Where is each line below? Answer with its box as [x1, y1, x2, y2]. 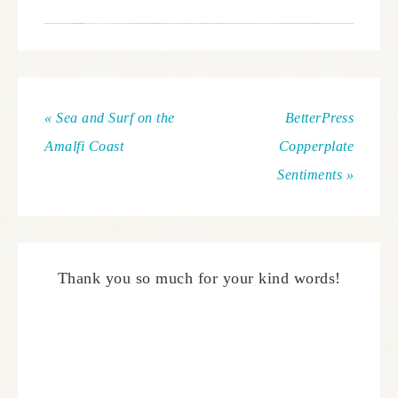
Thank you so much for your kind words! [57, 268, 341, 287]
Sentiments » [277, 166, 354, 182]
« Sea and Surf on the [44, 109, 175, 125]
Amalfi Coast [44, 138, 123, 154]
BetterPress [284, 109, 354, 125]
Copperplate [278, 138, 354, 154]
